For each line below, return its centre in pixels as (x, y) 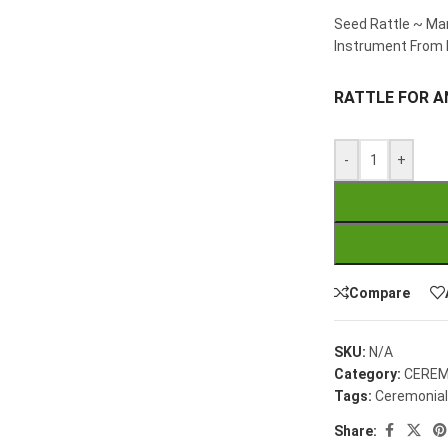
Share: (356, 430)
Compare (380, 292)
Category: (368, 374)
